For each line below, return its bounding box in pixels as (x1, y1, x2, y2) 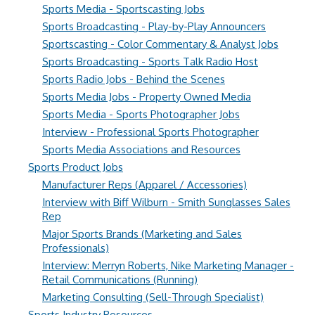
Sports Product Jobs (28, 160, 123, 174)
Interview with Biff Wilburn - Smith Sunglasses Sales (42, 195, 290, 209)
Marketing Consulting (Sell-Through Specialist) (42, 290, 264, 304)
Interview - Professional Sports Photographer (42, 125, 259, 139)
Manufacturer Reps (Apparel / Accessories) (42, 178, 247, 191)
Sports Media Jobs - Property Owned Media (42, 90, 251, 103)
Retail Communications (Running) (42, 273, 198, 286)
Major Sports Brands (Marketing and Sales (42, 227, 242, 240)
